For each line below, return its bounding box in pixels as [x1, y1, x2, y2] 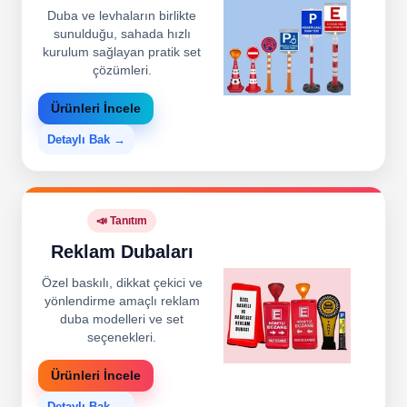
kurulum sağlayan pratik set [43, 45, 201, 59]
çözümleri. [92, 63, 152, 77]
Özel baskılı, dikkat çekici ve [41, 276, 203, 291]
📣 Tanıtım [96, 213, 147, 227]
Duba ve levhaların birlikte [47, 8, 196, 23]
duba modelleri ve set [60, 313, 184, 327]
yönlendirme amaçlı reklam [44, 294, 200, 309]
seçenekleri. [87, 331, 156, 345]
